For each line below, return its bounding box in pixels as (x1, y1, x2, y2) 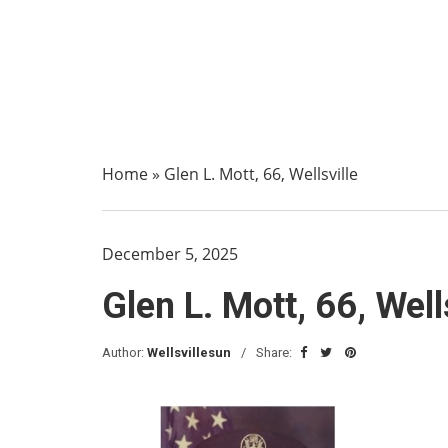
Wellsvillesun (147, 345, 231, 360)
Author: (102, 345, 147, 360)
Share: (256, 345, 295, 360)
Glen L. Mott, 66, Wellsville (164, 163, 358, 185)
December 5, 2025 (102, 243, 238, 265)
